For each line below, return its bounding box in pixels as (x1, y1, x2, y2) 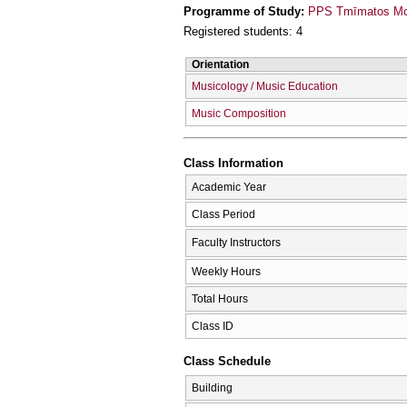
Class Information (184, 156, 283, 171)
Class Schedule (184, 354, 271, 369)
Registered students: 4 (184, 25, 303, 39)
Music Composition (192, 106, 286, 120)
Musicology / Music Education (192, 79, 338, 93)
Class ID (192, 319, 233, 333)
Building (192, 382, 233, 394)
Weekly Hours (192, 264, 261, 278)
